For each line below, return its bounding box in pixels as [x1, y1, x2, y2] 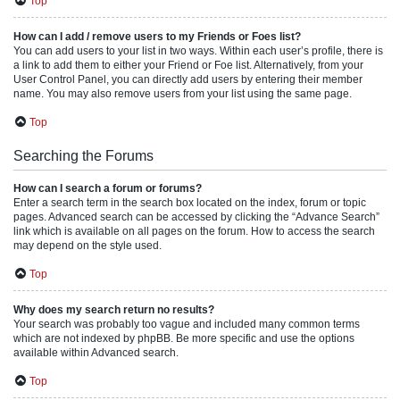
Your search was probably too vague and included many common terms [13, 318, 360, 330]
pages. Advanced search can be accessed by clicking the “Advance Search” [13, 211, 379, 223]
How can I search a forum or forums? [13, 182, 202, 195]
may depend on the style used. [13, 239, 162, 252]
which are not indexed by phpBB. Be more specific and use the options [13, 332, 354, 345]
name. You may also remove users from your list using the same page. [13, 87, 352, 100]
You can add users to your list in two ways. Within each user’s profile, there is [13, 45, 383, 57]
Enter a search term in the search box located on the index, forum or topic [13, 196, 366, 209]
